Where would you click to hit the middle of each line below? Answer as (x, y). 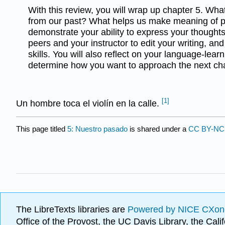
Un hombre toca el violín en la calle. (89, 104)
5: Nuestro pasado (97, 129)
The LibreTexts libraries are (72, 210)
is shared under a (158, 129)
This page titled (42, 129)
